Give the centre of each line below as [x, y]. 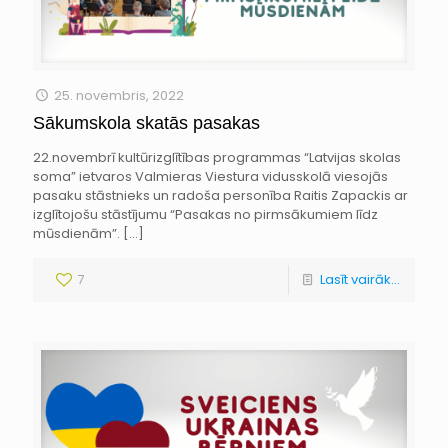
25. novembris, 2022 [119, 95]
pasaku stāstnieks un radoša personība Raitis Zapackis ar [220, 195]
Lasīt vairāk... [360, 279]
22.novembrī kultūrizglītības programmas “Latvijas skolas [217, 157]
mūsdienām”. [76, 233]
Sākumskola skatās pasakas [146, 122]
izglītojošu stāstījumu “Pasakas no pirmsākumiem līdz [205, 214]
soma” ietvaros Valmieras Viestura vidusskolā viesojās [210, 176]
